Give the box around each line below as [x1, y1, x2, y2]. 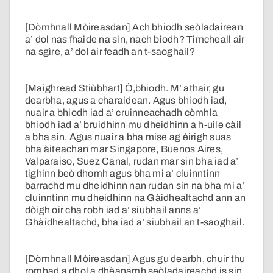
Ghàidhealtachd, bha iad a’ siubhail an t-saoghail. [25, 217, 244, 228]
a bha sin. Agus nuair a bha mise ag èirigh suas [25, 132, 232, 143]
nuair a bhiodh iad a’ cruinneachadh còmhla [25, 107, 218, 118]
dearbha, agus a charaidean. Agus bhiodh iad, [25, 95, 227, 106]
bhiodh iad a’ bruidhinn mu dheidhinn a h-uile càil [25, 119, 241, 130]
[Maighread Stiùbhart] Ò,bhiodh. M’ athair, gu [25, 83, 224, 94]
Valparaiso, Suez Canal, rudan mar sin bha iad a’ [25, 156, 239, 167]
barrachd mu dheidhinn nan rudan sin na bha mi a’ [25, 180, 245, 191]
